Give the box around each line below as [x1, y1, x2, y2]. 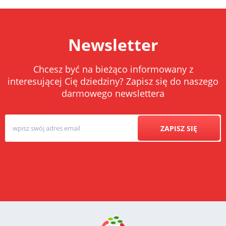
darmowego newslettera [62, 87, 164, 100]
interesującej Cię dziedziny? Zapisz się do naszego [8, 75, 218, 88]
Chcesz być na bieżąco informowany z [33, 63, 193, 76]
